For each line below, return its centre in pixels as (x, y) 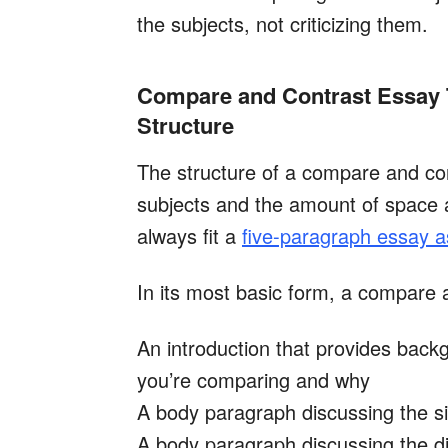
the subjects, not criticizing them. (282, 24)
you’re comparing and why (253, 380)
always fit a (189, 236)
